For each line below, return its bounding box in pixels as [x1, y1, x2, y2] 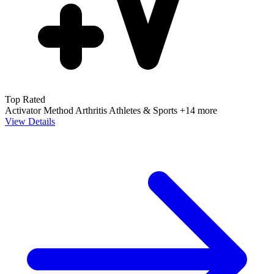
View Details [5, 116, 55, 127]
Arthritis [75, 105, 109, 116]
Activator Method [5, 105, 75, 116]
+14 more [180, 105, 217, 116]
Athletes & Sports [109, 105, 180, 116]
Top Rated [5, 94, 45, 105]
